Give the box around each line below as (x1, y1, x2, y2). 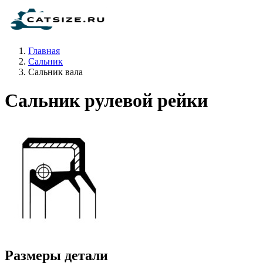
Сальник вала (28, 67, 83, 77)
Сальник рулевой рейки (5, 90, 208, 112)
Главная (28, 46, 60, 56)
